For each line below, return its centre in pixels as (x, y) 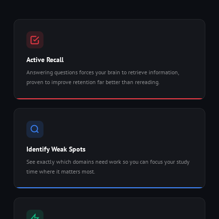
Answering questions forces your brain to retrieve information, (102, 72)
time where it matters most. (61, 171)
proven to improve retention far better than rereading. (93, 82)
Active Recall (45, 60)
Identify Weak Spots (56, 149)
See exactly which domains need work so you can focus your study (108, 161)
